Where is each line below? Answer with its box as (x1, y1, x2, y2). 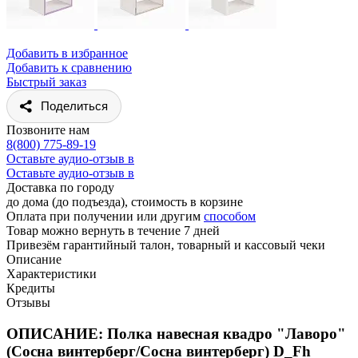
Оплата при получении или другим (6, 209, 204, 223)
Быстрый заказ (6, 74, 86, 89)
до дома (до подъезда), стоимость (6, 194, 190, 209)
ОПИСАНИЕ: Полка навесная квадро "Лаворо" (6, 324, 346, 342)
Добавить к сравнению (6, 60, 132, 74)
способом (204, 209, 256, 223)
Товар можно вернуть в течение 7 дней (6, 223, 220, 237)
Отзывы (6, 295, 50, 309)
